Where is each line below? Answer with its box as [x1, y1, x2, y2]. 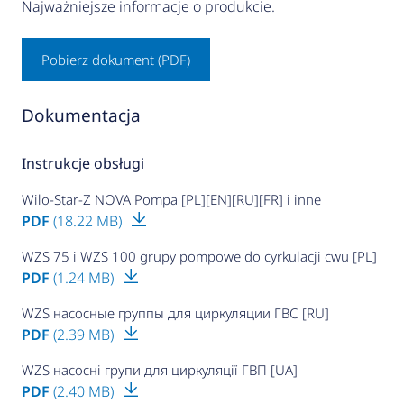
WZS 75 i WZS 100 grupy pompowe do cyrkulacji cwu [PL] [21, 247, 377, 266]
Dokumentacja [21, 104, 141, 128]
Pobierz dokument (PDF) [41, 50, 190, 69]
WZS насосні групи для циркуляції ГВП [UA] [21, 361, 298, 380]
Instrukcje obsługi [21, 153, 144, 174]
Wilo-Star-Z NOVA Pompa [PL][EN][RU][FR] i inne [21, 190, 321, 209]
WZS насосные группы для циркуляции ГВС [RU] [21, 304, 329, 323]
